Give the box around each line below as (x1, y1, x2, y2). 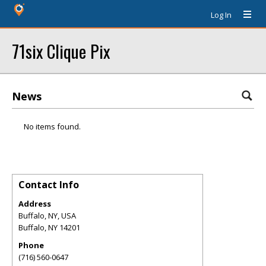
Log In (211, 9, 232, 20)
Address (18, 198, 51, 209)
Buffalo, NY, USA (18, 210, 76, 221)
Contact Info (18, 178, 79, 191)
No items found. (24, 121, 81, 132)
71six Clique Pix (12, 38, 110, 64)
